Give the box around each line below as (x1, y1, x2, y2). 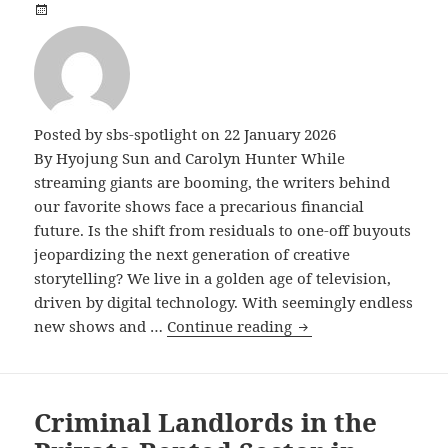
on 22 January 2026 (197, 124, 337, 145)
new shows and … (34, 316, 168, 337)
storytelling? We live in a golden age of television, (34, 268, 392, 289)
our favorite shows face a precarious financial (34, 196, 365, 217)
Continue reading (167, 316, 297, 337)
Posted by (34, 124, 107, 145)
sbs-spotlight (106, 124, 198, 145)
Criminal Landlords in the (34, 404, 378, 441)
